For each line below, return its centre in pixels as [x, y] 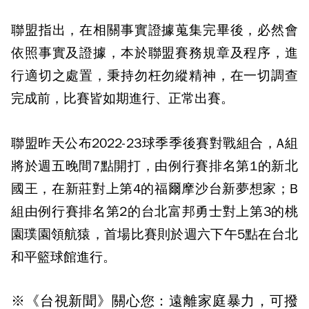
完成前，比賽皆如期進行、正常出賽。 [122, 99]
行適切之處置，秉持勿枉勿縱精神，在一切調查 [154, 76]
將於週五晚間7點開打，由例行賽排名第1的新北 [154, 166]
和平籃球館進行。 [63, 257]
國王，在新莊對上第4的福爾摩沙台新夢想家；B [154, 189]
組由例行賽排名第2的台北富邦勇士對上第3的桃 [154, 212]
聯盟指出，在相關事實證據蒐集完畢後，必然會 [154, 30]
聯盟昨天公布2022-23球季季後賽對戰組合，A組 [154, 143]
